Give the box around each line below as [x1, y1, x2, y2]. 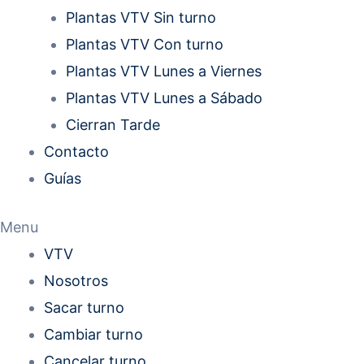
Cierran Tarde [66, 116, 160, 134]
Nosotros [44, 272, 108, 290]
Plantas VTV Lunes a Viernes [66, 63, 262, 80]
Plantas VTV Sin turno [66, 9, 216, 27]
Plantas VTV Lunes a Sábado [66, 89, 262, 107]
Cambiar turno [44, 326, 143, 344]
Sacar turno [44, 299, 124, 317]
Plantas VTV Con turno [66, 36, 223, 54]
